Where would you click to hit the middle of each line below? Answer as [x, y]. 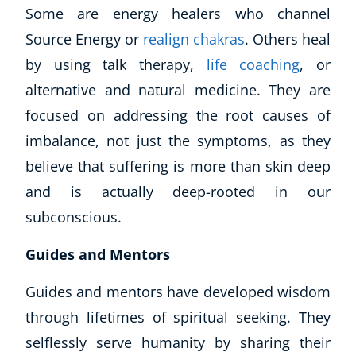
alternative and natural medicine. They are [178, 90]
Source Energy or [84, 39]
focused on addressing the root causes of [178, 115]
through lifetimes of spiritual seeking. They [178, 317]
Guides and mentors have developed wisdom [178, 292]
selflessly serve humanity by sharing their [178, 342]
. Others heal [288, 39]
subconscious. [75, 217]
